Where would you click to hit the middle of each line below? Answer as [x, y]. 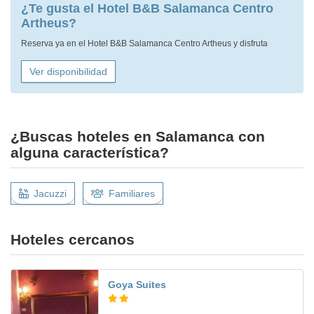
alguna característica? [90, 153]
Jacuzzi [50, 194]
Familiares [132, 194]
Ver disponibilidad [68, 72]
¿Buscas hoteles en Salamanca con [138, 137]
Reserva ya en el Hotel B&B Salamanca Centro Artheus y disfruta [144, 44]
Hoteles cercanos [73, 240]
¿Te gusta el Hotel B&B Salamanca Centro [147, 9]
